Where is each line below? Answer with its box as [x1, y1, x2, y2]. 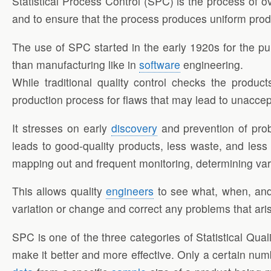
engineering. [180, 56, 243, 72]
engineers [106, 183, 154, 199]
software [139, 56, 180, 72]
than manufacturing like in [12, 56, 139, 72]
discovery [111, 120, 157, 135]
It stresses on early [12, 120, 111, 135]
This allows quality [12, 183, 106, 199]
